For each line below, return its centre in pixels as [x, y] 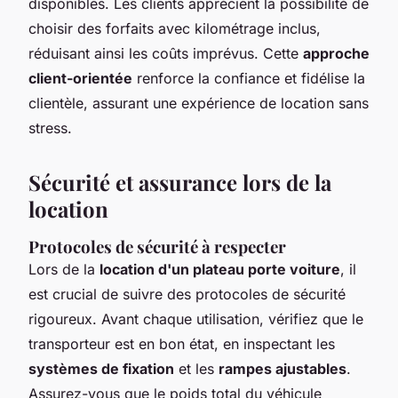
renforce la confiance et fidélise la [249, 78]
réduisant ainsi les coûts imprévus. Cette [166, 53]
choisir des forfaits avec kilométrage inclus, [175, 28]
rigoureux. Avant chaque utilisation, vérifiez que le [196, 318]
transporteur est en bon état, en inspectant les [182, 343]
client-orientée [80, 78]
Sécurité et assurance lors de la [180, 182]
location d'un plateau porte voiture [220, 269]
